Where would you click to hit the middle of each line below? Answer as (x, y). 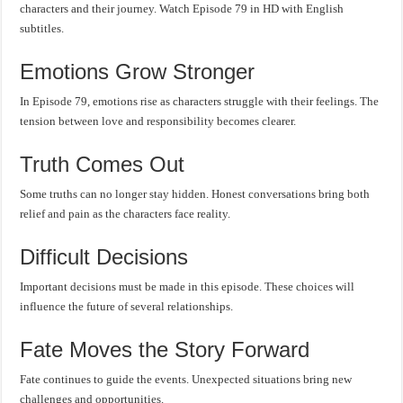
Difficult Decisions (104, 256)
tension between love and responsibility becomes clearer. (158, 121)
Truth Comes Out (103, 164)
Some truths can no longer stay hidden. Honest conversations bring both (195, 193)
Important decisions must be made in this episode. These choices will (188, 286)
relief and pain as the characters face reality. (125, 213)
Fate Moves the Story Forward (165, 349)
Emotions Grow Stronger (138, 71)
